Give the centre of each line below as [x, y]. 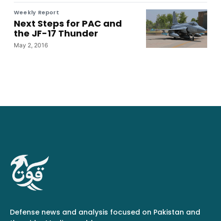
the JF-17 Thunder [56, 33]
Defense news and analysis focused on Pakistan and [105, 212]
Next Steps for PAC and [68, 23]
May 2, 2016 [31, 45]
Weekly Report [37, 12]
